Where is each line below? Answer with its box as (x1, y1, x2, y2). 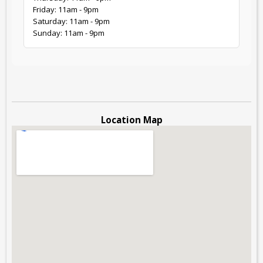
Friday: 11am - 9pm (33, 4, 99, 15)
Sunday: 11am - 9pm (33, 28, 104, 39)
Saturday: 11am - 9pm (33, 16, 110, 27)
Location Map (100, 114, 163, 126)
